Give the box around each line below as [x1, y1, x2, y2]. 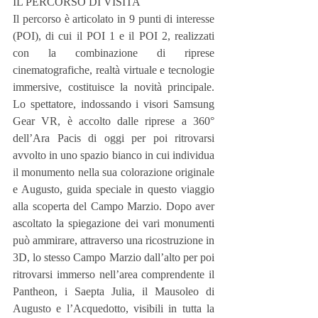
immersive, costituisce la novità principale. [13, 81, 214, 94]
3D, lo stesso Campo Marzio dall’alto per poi [13, 251, 214, 264]
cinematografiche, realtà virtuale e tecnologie [13, 64, 214, 77]
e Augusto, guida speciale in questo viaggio [13, 183, 214, 196]
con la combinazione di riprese [13, 47, 214, 60]
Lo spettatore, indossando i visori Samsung [13, 98, 214, 111]
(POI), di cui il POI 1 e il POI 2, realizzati [13, 30, 214, 43]
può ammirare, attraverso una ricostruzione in [13, 234, 214, 247]
